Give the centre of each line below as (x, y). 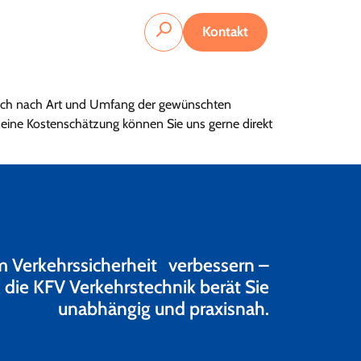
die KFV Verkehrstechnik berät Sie (137, 287)
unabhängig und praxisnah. (164, 309)
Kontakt (225, 31)
